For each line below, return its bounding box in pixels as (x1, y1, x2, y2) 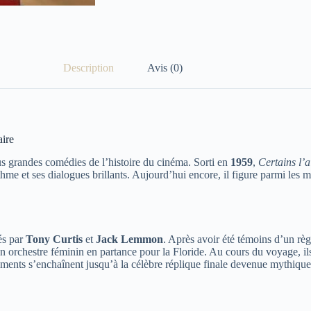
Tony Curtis (26, 233, 83, 245)
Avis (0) (146, 61, 183, 74)
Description (62, 61, 114, 74)
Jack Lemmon (96, 233, 163, 245)
